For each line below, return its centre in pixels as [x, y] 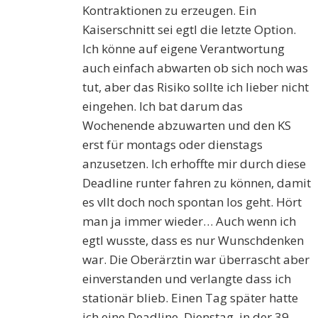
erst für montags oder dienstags [173, 145]
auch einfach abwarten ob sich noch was [196, 68]
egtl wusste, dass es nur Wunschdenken [193, 241]
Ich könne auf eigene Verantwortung [184, 49]
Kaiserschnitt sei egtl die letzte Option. [190, 30]
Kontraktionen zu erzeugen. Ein [170, 11]
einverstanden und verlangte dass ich [187, 279]
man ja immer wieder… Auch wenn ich [190, 221]
